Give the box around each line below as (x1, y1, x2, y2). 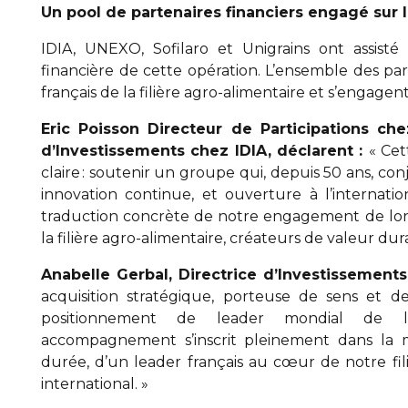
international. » (41, 375, 148, 393)
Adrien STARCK (173, 232, 285, 250)
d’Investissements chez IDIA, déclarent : (41, 142, 369, 159)
